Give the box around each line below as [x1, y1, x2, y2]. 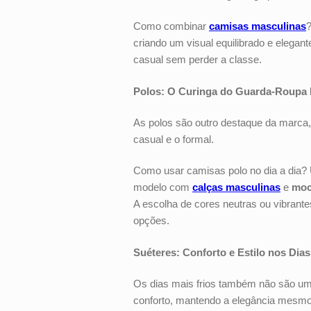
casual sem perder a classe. [133, 53, 267, 65]
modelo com [133, 181, 192, 193]
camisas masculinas [209, 20, 306, 32]
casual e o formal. [133, 133, 219, 145]
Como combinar [133, 20, 209, 32]
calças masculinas [192, 181, 280, 193]
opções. [133, 215, 175, 226]
